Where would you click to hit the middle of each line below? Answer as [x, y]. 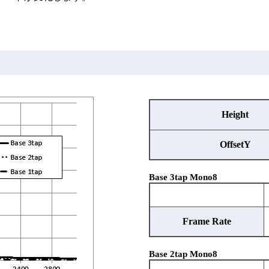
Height [235, 114]
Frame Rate [207, 221]
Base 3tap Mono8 [183, 177]
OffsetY [235, 144]
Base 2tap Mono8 [183, 254]
